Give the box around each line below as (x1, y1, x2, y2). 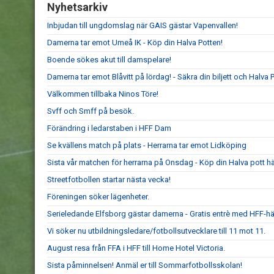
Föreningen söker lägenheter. (47, 192, 149, 201)
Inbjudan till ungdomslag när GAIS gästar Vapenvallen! (47, 21, 238, 30)
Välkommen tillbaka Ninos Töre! (47, 89, 158, 98)
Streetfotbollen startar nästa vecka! (47, 175, 171, 184)
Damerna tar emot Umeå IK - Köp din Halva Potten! (47, 38, 223, 47)
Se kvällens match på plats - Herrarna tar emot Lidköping (47, 141, 246, 150)
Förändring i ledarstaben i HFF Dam (47, 124, 171, 133)
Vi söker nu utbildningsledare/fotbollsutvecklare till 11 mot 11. (47, 226, 265, 235)
